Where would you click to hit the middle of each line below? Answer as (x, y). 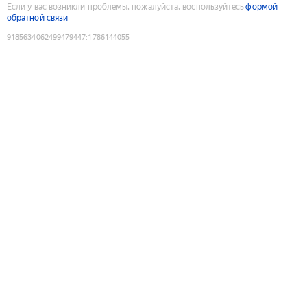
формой (261, 7)
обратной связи (38, 17)
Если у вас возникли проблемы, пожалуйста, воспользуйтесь (126, 7)
